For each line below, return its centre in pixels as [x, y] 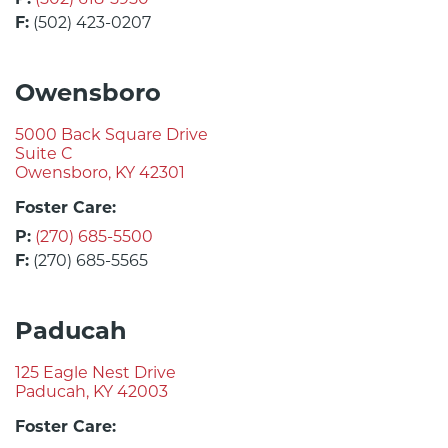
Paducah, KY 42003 [91, 392]
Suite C [44, 154]
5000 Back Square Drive [111, 135]
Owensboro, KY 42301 [100, 173]
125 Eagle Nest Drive [95, 373]
